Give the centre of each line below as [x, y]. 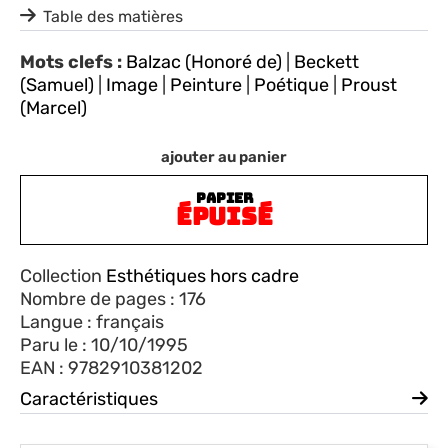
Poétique [291, 84]
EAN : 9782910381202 [111, 367]
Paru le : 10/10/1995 [104, 344]
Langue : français [92, 321]
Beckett [326, 61]
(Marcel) [53, 107]
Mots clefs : [71, 61]
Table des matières [113, 16]
